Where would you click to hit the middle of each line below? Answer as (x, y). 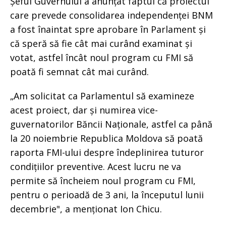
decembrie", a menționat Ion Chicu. (86, 209)
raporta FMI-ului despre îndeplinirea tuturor (107, 152)
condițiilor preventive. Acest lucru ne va (96, 166)
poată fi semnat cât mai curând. (79, 71)
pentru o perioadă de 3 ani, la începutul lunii (107, 194)
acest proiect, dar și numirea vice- (84, 110)
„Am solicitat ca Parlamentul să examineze (102, 96)
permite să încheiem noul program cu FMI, (103, 180)
